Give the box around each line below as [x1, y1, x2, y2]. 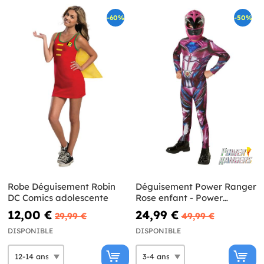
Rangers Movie [135, 203, 200, 215]
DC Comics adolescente [8, 192, 108, 204]
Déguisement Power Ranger [135, 181, 256, 193]
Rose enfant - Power [135, 192, 223, 204]
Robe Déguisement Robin [8, 181, 115, 193]
